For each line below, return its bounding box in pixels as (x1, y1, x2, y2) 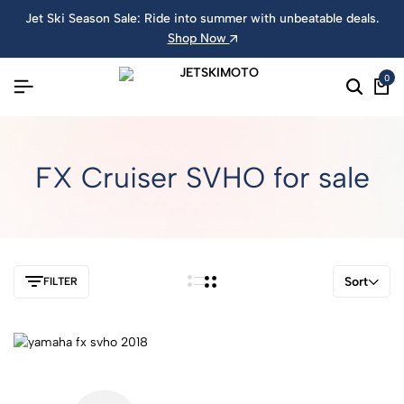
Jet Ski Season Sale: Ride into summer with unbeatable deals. (25, 11, 379, 26)
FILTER (43, 275, 78, 289)
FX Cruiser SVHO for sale (34, 161, 370, 195)
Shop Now (167, 31, 230, 46)
